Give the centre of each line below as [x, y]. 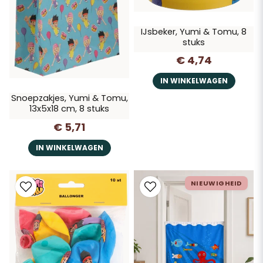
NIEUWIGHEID [216, 183]
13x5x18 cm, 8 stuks [69, 109]
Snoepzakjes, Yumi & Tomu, [69, 98]
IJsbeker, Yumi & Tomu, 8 [194, 31]
